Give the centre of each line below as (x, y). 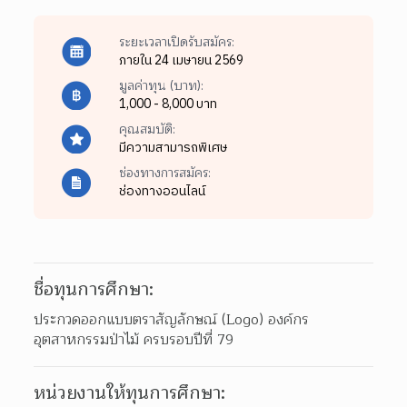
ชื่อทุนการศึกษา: (94, 289)
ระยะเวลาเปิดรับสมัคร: (176, 42)
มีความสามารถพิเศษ (173, 147)
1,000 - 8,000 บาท (168, 104)
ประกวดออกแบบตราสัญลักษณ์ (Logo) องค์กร (172, 319)
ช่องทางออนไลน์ (162, 191)
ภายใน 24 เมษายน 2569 (181, 60)
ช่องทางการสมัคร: (164, 173)
